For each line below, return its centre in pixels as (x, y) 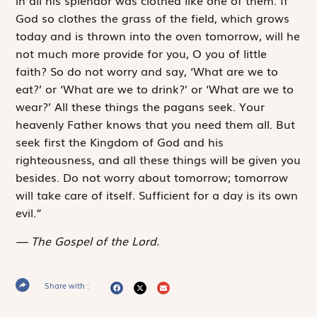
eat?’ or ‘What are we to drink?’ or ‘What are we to (155, 89)
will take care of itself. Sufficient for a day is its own (157, 195)
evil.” (29, 213)
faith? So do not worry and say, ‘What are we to (147, 71)
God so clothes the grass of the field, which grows (153, 18)
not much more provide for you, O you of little (142, 53)
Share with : (67, 285)
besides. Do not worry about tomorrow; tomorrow (152, 177)
